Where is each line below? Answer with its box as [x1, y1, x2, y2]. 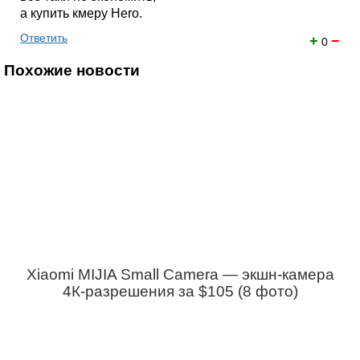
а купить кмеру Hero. [20, 6, 142, 20]
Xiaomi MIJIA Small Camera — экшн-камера [26, 266, 334, 283]
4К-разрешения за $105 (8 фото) [62, 283, 298, 300]
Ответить [20, 31, 67, 44]
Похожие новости [4, 62, 140, 79]
